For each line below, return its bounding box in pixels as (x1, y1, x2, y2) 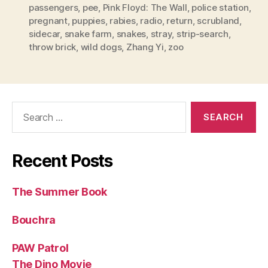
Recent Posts (12, 151, 113, 172)
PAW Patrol (12, 242, 69, 255)
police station (191, 2, 249, 14)
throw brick (29, 41, 77, 53)
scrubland (197, 15, 240, 27)
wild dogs (80, 41, 122, 53)
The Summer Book (12, 185, 107, 199)
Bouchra (12, 214, 56, 227)
